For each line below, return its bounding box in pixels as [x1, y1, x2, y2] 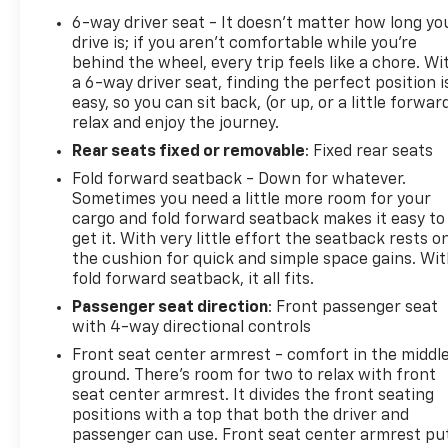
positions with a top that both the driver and [72, 408, 410, 425]
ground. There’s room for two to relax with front [72, 368, 437, 385]
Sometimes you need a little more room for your [72, 192, 432, 209]
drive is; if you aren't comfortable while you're [72, 36, 418, 53]
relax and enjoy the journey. [72, 116, 280, 133]
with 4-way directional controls [72, 320, 312, 337]
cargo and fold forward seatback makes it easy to [72, 212, 446, 229]
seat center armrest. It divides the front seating [72, 388, 435, 405]
